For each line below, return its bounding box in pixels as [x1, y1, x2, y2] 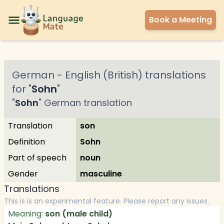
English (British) [65, 68, 142, 82]
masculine [80, 168, 122, 179]
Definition [8, 136, 45, 147]
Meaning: [8, 208, 43, 219]
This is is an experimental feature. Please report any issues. [4, 196, 209, 206]
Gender [8, 168, 38, 179]
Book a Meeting [149, 14, 212, 25]
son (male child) [45, 208, 112, 219]
